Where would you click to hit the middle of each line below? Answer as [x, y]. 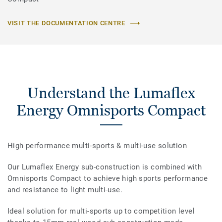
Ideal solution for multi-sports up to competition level [101, 211]
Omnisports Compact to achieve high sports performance [108, 179]
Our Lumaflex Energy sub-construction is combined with [105, 167]
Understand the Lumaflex [111, 93]
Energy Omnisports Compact [111, 111]
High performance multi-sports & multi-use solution [97, 146]
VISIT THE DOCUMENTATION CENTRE [66, 23]
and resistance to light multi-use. [65, 190]
